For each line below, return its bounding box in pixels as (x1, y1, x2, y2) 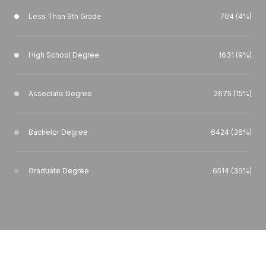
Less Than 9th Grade (28, 12, 102, 21)
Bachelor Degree (28, 128, 88, 137)
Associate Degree (28, 89, 92, 99)
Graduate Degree (28, 166, 89, 176)
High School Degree (28, 50, 99, 60)
